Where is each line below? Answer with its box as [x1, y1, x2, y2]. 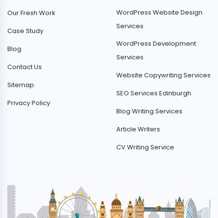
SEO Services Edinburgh [116, 89, 191, 98]
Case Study [7, 26, 43, 36]
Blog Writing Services [116, 107, 182, 116]
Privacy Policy [7, 98, 50, 108]
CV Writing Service [116, 143, 174, 152]
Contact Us [7, 62, 42, 72]
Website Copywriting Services [116, 71, 211, 80]
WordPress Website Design [116, 8, 202, 18]
